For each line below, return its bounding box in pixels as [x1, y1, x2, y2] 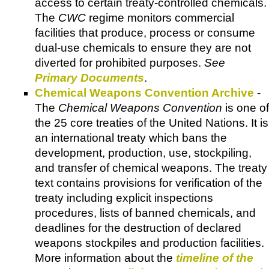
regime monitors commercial [86, 11, 234, 25]
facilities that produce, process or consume [35, 26, 255, 40]
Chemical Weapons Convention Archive [35, 86, 254, 100]
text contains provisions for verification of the [35, 177, 262, 190]
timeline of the [176, 252, 253, 265]
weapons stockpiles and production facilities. [35, 237, 264, 250]
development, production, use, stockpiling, [35, 147, 252, 160]
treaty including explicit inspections [35, 192, 213, 205]
